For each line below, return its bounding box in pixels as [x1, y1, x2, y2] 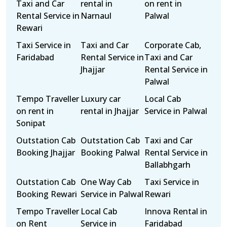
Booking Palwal [80, 147, 140, 158]
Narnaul [80, 10, 111, 21]
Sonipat [16, 118, 46, 129]
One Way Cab [80, 176, 131, 187]
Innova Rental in [144, 206, 208, 217]
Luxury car [80, 93, 121, 104]
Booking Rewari [16, 188, 77, 200]
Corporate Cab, [144, 40, 202, 51]
